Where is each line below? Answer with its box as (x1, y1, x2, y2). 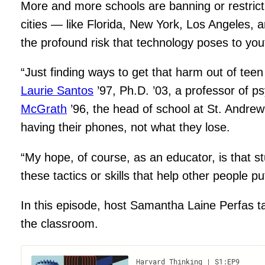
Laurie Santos (21, 84, 94, 98)
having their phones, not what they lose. (21, 121, 231, 134)
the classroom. (21, 217, 99, 231)
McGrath (21, 102, 67, 116)
